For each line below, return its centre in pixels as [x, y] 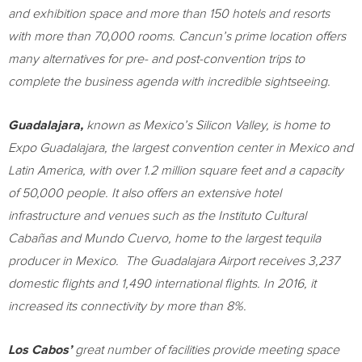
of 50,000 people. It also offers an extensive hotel [145, 193]
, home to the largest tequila [244, 238]
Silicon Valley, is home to [261, 125]
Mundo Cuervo [126, 238]
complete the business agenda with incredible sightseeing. [169, 82]
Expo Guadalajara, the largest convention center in [148, 148]
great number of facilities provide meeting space [207, 350]
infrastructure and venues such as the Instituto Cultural [157, 216]
